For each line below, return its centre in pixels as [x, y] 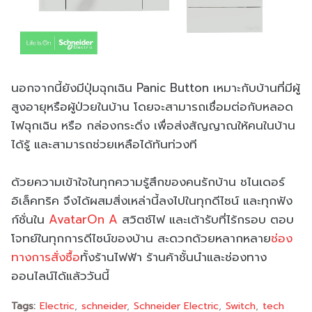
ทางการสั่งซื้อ [46, 257]
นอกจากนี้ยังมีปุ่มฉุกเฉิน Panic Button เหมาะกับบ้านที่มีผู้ [156, 88]
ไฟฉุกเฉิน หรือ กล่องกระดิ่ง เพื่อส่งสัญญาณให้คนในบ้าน [153, 126]
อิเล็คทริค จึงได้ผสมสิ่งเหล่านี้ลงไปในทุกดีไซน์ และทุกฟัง [152, 201]
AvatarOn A [83, 220]
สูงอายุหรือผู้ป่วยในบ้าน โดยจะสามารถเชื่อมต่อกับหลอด [152, 107]
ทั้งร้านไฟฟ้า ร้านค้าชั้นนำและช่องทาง [173, 257]
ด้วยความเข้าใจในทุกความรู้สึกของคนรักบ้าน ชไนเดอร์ [148, 182]
